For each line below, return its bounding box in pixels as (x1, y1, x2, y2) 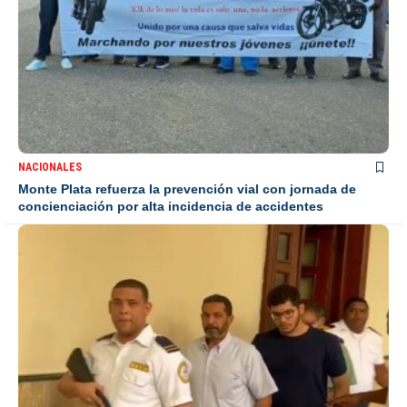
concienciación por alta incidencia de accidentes (18, 199, 323, 214)
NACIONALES (18, 161, 82, 174)
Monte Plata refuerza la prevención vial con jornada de (18, 182, 356, 197)
